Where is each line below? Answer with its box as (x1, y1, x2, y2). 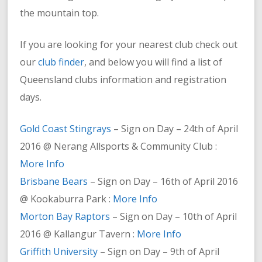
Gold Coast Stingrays (20, 122, 112, 135)
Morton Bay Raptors (20, 209, 111, 223)
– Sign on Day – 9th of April (98, 244, 220, 258)
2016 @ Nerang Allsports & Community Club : (20, 139, 218, 153)
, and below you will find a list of (84, 55, 223, 68)
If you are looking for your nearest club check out (20, 37, 238, 51)
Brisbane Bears (20, 174, 88, 188)
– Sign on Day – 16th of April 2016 (88, 174, 239, 188)
